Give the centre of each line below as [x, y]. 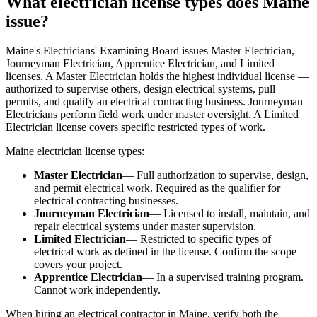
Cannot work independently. [97, 290]
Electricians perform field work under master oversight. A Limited [152, 115]
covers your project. [78, 265]
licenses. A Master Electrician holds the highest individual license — [157, 76]
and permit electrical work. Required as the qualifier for [157, 188]
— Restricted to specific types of [198, 239]
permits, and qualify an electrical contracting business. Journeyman [154, 102]
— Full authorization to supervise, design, [215, 175]
